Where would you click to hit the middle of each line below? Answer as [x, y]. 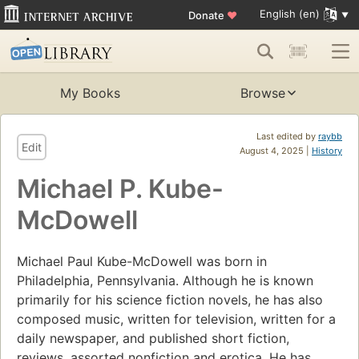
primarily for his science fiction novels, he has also [170, 300]
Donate [207, 15]
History [327, 151]
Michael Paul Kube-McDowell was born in [142, 262]
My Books [90, 93]
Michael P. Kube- [120, 189]
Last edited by [287, 137]
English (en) [289, 14]
